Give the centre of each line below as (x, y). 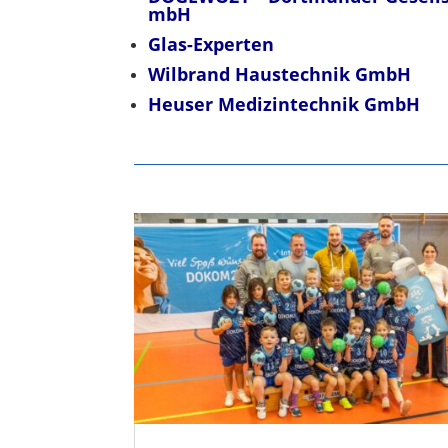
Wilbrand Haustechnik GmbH (280, 73)
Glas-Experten (211, 43)
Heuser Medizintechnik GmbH (284, 103)
